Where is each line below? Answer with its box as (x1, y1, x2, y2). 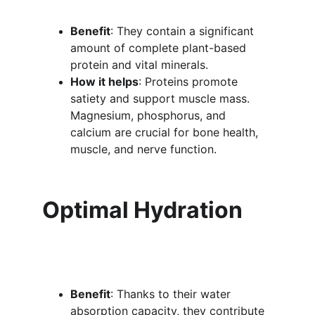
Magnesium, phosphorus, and (70, 108, 229, 122)
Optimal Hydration (42, 196, 243, 224)
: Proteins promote (139, 75, 241, 89)
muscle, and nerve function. (70, 142, 217, 156)
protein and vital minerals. (70, 58, 208, 72)
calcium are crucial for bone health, (70, 125, 262, 139)
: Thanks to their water (110, 287, 234, 301)
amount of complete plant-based (70, 41, 250, 55)
